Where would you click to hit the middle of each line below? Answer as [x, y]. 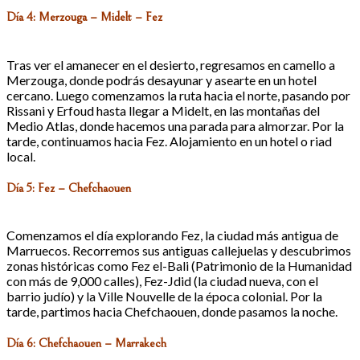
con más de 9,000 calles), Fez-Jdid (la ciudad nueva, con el [162, 281]
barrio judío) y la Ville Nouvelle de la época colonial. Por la [164, 297]
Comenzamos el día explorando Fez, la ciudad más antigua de [172, 235]
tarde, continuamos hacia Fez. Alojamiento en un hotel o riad [169, 141]
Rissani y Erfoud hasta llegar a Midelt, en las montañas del [163, 110]
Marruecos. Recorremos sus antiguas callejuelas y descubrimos [179, 251]
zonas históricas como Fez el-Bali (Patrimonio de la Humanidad [179, 266]
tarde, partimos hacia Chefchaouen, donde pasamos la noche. [172, 312]
